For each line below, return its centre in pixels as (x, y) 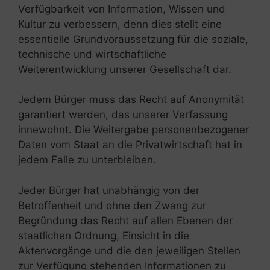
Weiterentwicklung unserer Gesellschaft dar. (125, 69)
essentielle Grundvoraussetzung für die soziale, (133, 39)
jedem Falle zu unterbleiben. (87, 160)
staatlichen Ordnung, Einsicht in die (104, 235)
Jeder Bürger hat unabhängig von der (109, 190)
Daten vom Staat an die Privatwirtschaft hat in (130, 145)
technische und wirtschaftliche (92, 54)
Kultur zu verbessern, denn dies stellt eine (120, 24)
